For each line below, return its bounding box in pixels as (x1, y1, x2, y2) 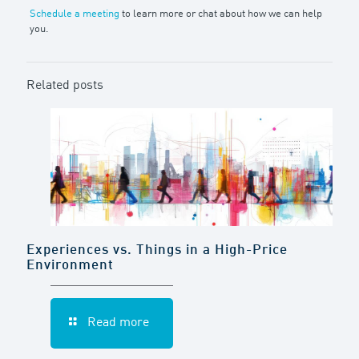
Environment (26, 258, 114, 272)
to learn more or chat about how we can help (119, 8, 322, 19)
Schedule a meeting (29, 8, 119, 19)
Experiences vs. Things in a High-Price (26, 243, 288, 257)
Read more (87, 316, 149, 329)
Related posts (26, 79, 103, 92)
